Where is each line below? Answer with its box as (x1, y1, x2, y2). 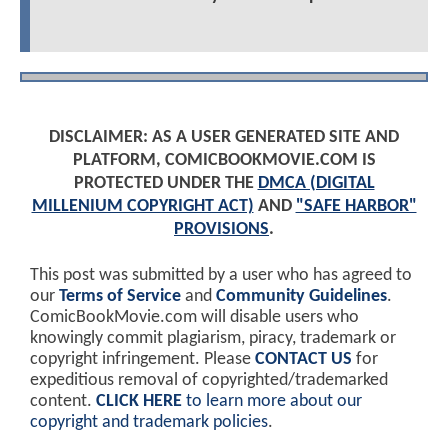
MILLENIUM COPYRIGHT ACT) (31, 196, 254, 216)
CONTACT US (255, 350, 352, 368)
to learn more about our (182, 392, 362, 410)
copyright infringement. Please (30, 350, 255, 368)
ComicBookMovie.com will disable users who (30, 308, 359, 326)
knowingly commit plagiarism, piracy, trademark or (30, 329, 396, 347)
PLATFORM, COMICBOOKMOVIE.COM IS (72, 150, 376, 170)
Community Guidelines (216, 287, 387, 305)
